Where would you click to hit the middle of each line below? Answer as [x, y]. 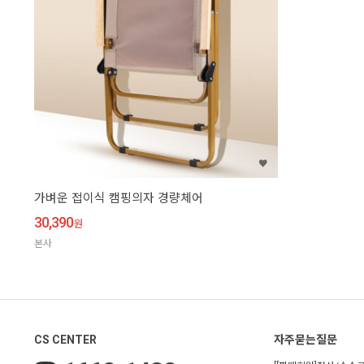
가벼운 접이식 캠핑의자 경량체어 [119, 199]
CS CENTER [65, 340]
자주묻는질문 [305, 340]
